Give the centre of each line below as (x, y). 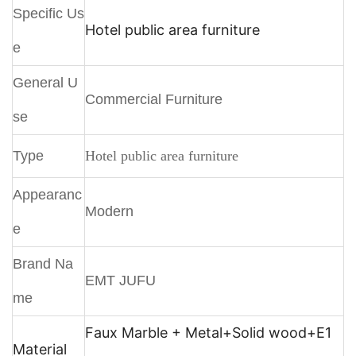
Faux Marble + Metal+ (159, 332)
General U (45, 82)
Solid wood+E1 (282, 332)
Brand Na (43, 263)
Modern (109, 211)
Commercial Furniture (154, 99)
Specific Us (48, 13)
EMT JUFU (120, 280)
